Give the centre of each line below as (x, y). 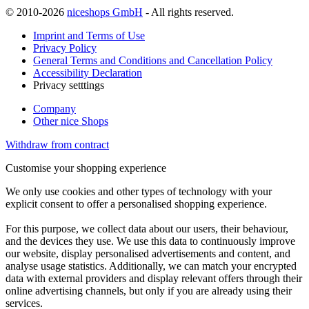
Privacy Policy (65, 48)
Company (54, 108)
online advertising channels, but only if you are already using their (149, 290)
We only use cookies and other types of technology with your (139, 191)
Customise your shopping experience (86, 168)
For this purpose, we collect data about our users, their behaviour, (147, 228)
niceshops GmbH (105, 12)
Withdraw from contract (57, 144)
